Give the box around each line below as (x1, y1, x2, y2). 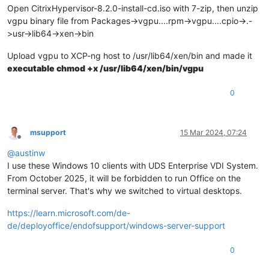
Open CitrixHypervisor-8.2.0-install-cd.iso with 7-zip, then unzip (7, 3, 258, 14)
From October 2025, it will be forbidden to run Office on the (7, 173, 241, 184)
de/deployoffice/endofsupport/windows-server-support (7, 220, 225, 231)
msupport (30, 128, 66, 138)
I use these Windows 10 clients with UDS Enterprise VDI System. (7, 160, 258, 171)
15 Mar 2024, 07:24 (180, 128, 247, 138)
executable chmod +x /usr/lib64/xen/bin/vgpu (7, 63, 204, 74)
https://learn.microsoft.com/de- (7, 208, 130, 219)
